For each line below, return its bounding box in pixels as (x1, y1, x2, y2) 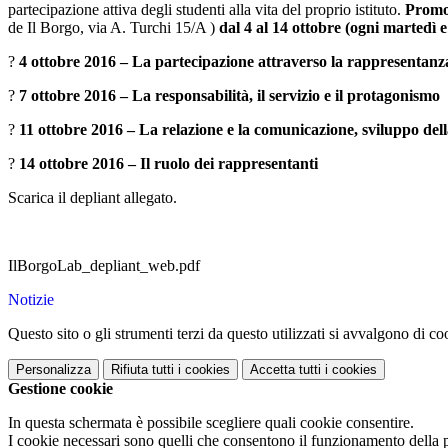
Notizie (8, 291, 54, 309)
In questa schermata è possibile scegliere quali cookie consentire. (8, 414, 414, 432)
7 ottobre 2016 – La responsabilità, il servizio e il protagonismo (19, 87, 444, 105)
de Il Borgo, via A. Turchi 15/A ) (8, 19, 219, 37)
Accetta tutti (250, 362, 321, 378)
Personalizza (16, 362, 91, 378)
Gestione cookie (8, 380, 113, 398)
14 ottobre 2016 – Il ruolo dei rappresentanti (19, 155, 322, 173)
